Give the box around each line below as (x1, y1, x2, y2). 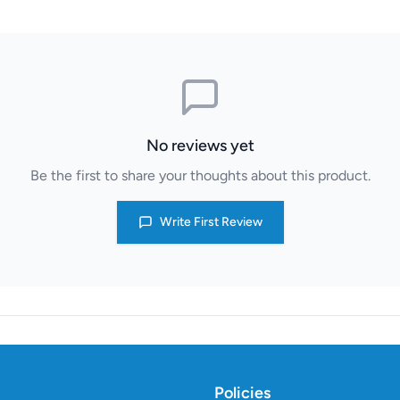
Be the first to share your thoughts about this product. (29, 167, 371, 184)
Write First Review (159, 214, 262, 229)
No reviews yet (146, 136, 254, 155)
